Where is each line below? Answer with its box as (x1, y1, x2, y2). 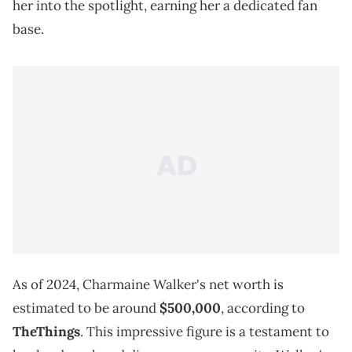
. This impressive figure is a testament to (80, 323, 329, 341)
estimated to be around (13, 299, 159, 317)
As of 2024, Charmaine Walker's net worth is (13, 276, 284, 294)
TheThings (13, 323, 80, 341)
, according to (221, 299, 305, 317)
